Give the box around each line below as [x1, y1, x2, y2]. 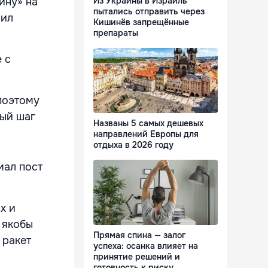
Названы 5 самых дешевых [93, 118, 203, 129]
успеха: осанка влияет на [93, 240, 198, 252]
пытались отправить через [93, 6, 205, 17]
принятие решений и [93, 251, 180, 263]
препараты [93, 28, 138, 39]
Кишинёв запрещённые [93, 17, 189, 28]
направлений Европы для [93, 129, 199, 140]
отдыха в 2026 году [93, 139, 173, 151]
